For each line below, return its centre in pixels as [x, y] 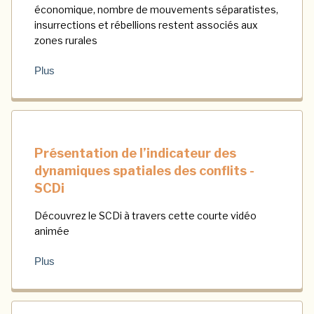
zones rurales [66, 40]
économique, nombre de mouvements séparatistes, [156, 9]
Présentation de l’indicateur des [135, 153]
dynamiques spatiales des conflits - [144, 170]
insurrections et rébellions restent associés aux [146, 25]
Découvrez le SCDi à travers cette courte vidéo [145, 215]
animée [52, 231]
